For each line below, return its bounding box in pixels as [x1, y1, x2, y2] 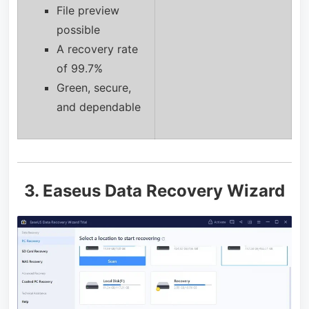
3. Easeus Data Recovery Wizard [24, 181, 285, 201]
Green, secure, [56, 81, 131, 95]
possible [56, 23, 100, 37]
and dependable [56, 100, 141, 114]
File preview [56, 3, 119, 18]
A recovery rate [56, 42, 138, 57]
